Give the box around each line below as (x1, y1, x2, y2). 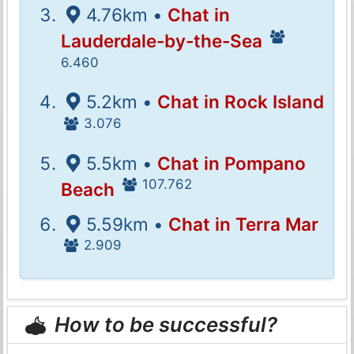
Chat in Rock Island (156, 91, 324, 113)
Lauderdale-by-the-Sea (61, 30, 263, 51)
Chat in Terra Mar (168, 213, 318, 235)
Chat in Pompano (156, 152, 306, 174)
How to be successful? (50, 312, 278, 337)
